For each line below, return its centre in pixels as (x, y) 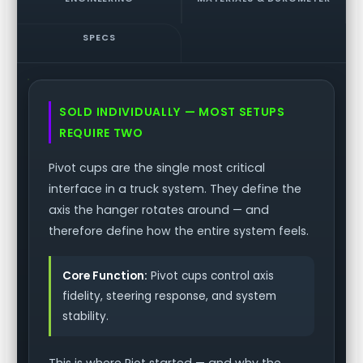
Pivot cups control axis (211, 276)
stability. (86, 317)
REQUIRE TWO (101, 133)
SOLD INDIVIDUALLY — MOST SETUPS (172, 112)
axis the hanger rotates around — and (159, 210)
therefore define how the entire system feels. (179, 231)
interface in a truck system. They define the (175, 189)
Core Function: (105, 276)
